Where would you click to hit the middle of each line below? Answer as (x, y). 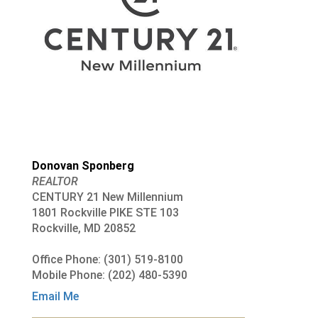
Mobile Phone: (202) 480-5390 (109, 275)
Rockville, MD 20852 (83, 228)
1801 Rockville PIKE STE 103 (105, 212)
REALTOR (55, 181)
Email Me (55, 296)
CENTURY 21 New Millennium (107, 197)
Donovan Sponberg (83, 165)
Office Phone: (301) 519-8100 (107, 259)
